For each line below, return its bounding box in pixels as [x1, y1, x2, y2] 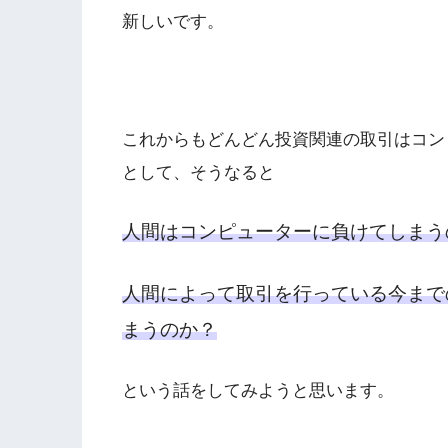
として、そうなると [122, 162, 275, 182]
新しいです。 [122, 12, 224, 32]
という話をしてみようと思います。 [122, 380, 394, 400]
